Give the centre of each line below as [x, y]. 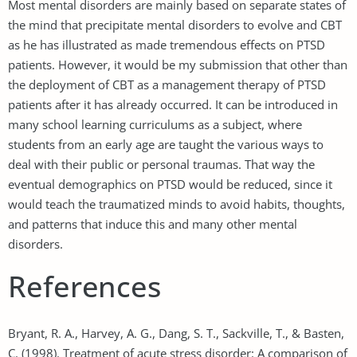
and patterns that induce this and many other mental [153, 224]
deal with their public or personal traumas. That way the [161, 164]
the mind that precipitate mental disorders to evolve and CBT [175, 24]
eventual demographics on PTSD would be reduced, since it [170, 184]
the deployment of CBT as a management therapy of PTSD [167, 84]
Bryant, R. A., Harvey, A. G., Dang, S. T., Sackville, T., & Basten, [176, 333]
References [84, 286]
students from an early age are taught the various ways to [166, 144]
